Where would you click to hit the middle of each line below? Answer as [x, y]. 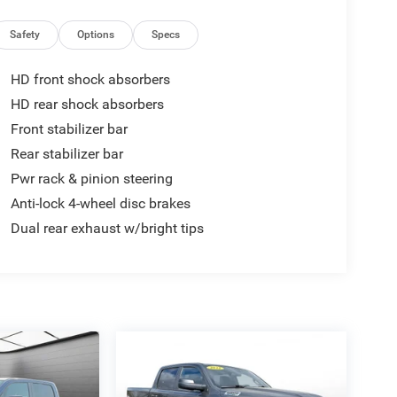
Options [96, 35]
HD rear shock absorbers [87, 105]
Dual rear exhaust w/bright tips [107, 229]
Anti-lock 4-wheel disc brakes [100, 204]
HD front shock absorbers [90, 80]
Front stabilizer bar [69, 129]
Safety [25, 35]
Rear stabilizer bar [66, 154]
